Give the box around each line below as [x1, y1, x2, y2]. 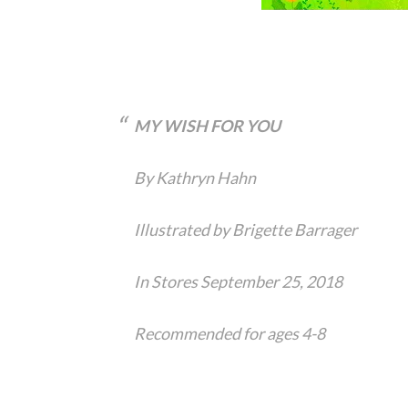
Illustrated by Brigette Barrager [134, 219, 357, 240]
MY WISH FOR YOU [134, 116, 280, 137]
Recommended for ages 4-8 [134, 323, 325, 344]
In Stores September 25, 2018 [134, 271, 342, 292]
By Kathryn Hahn [134, 168, 256, 189]
